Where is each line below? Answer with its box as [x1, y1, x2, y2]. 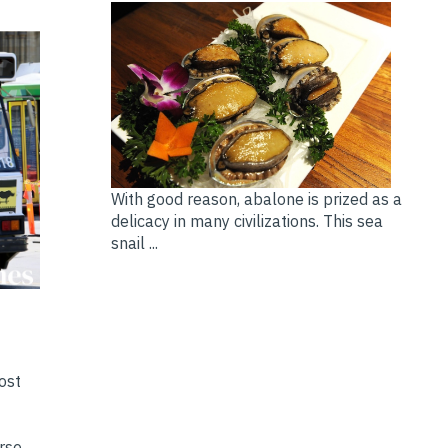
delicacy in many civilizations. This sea [110, 211, 383, 232]
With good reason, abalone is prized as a [110, 189, 402, 210]
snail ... [110, 233, 158, 254]
